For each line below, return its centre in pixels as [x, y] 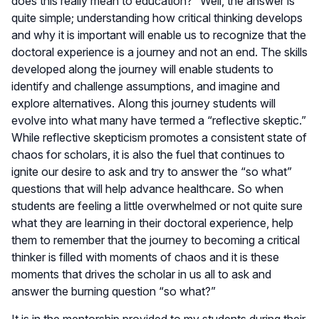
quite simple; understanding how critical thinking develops [157, 17]
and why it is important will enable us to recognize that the [159, 35]
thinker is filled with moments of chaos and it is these [145, 257]
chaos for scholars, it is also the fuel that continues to [148, 154]
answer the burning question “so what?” [114, 291]
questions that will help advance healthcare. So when [147, 188]
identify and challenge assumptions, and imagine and [146, 86]
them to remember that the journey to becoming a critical [156, 240]
